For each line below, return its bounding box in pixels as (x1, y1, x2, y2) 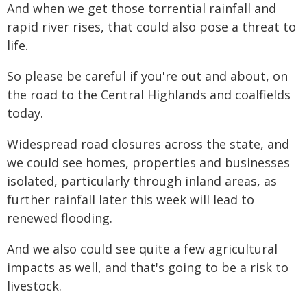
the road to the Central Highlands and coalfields (7, 86, 291, 103)
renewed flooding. (7, 210, 112, 226)
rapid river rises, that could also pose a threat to (7, 19, 296, 35)
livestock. (7, 278, 62, 294)
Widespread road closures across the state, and (7, 136, 289, 152)
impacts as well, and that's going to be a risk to (7, 259, 288, 275)
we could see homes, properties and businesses (7, 154, 290, 171)
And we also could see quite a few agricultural (7, 241, 278, 257)
